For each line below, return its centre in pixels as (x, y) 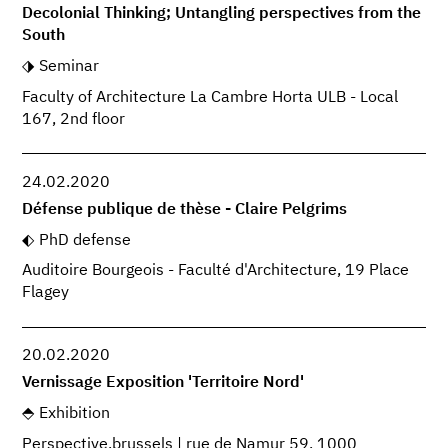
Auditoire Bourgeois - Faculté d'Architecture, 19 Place (216, 271)
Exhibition (74, 413)
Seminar (68, 67)
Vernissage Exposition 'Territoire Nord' (163, 382)
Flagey (46, 293)
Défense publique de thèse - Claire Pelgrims (185, 209)
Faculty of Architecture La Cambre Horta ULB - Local (210, 98)
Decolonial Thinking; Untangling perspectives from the (222, 14)
